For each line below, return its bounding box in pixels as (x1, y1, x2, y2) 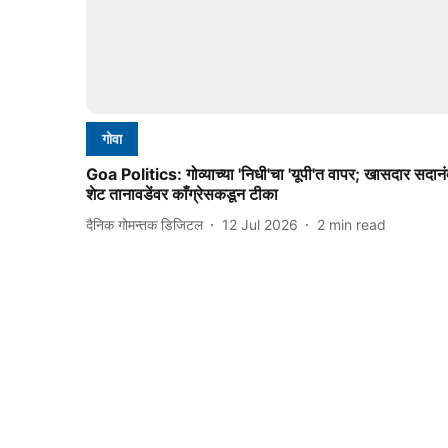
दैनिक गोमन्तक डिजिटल (86, 215, 203, 233)
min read (329, 215, 386, 233)
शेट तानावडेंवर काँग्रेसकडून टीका (86, 184, 278, 205)
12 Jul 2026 (222, 215, 298, 233)
